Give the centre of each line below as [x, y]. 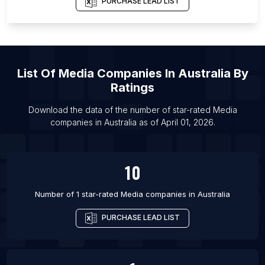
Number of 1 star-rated [78, 194]
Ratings [132, 88]
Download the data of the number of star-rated [120, 110]
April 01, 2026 [187, 122]
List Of [38, 74]
